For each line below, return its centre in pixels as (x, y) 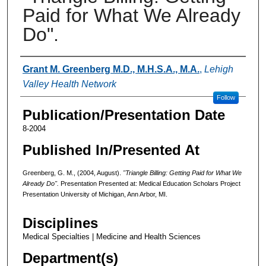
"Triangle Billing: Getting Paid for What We (181, 172)
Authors (44, 68)
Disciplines (60, 223)
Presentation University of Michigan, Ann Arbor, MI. (95, 194)
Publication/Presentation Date (123, 115)
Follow (226, 97)
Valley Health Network (69, 84)
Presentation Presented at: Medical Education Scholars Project (149, 183)
